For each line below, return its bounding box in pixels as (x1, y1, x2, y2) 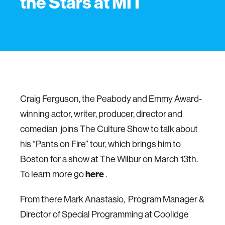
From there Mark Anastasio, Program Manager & (20, 193, 204, 205)
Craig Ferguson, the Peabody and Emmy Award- (20, 93, 202, 104)
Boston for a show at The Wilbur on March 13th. (20, 153, 198, 165)
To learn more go (20, 168, 85, 180)
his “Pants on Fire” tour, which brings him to (20, 138, 181, 150)
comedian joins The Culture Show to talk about (20, 123, 198, 135)
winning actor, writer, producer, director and (20, 108, 182, 120)
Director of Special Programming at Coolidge (20, 208, 189, 220)
